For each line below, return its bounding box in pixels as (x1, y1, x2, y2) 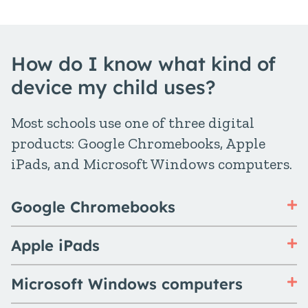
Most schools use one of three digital (11, 113, 254, 132)
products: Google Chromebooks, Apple (11, 134, 265, 153)
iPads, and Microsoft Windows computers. (11, 155, 292, 173)
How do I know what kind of (11, 52, 276, 76)
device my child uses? (11, 75, 216, 99)
